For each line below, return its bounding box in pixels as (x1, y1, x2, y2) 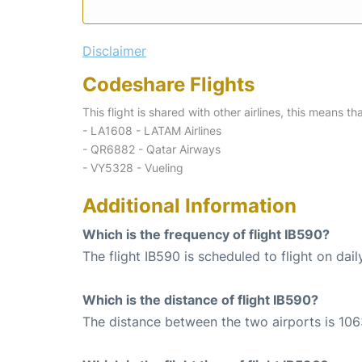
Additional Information (82, 193, 297, 217)
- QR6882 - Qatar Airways (82, 141, 221, 156)
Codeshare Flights (82, 72, 255, 96)
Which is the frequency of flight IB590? (82, 225, 330, 242)
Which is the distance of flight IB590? (82, 291, 318, 308)
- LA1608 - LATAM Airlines (82, 123, 221, 137)
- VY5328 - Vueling (82, 160, 183, 175)
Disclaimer (82, 42, 146, 59)
